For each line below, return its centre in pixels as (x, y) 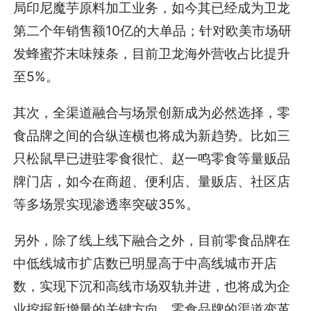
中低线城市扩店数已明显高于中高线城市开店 (145, 263)
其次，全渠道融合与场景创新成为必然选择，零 (152, 112)
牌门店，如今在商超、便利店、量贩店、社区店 (152, 181)
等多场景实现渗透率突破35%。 (107, 204)
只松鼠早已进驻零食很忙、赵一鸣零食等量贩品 (152, 158)
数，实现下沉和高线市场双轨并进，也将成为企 (152, 286)
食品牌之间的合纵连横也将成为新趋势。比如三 (152, 135)
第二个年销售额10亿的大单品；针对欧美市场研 (153, 30)
